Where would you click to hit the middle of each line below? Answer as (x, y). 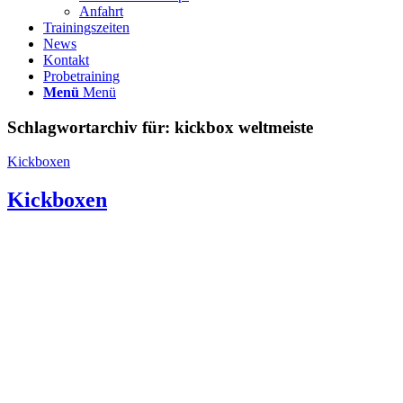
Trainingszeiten (86, 27)
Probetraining (81, 76)
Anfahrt (101, 11)
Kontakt (66, 60)
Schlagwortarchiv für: (91, 127)
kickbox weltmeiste (244, 127)
